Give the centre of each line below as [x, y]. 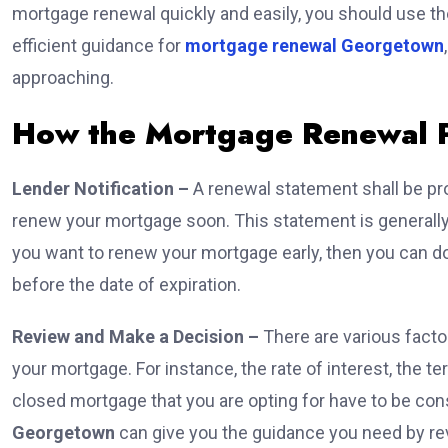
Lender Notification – [102, 189]
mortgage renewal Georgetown [314, 46]
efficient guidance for [98, 46]
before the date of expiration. [128, 285]
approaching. [65, 78]
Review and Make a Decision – [137, 337]
